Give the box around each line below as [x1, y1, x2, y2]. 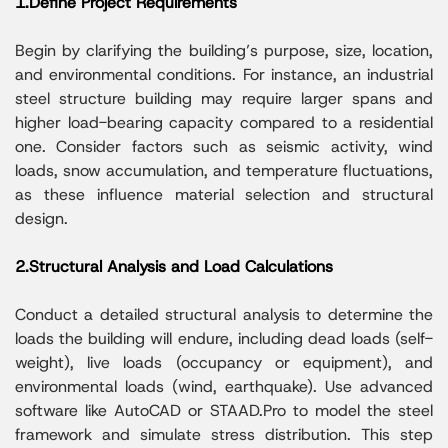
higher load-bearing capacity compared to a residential [15, 111, 433, 133]
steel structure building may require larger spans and [15, 87, 433, 109]
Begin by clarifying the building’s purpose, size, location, [15, 39, 433, 61]
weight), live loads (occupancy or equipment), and [15, 351, 433, 373]
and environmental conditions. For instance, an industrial [15, 63, 433, 85]
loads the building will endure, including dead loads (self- [15, 327, 433, 349]
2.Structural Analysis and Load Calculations [15, 255, 333, 277]
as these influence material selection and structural [15, 183, 433, 205]
